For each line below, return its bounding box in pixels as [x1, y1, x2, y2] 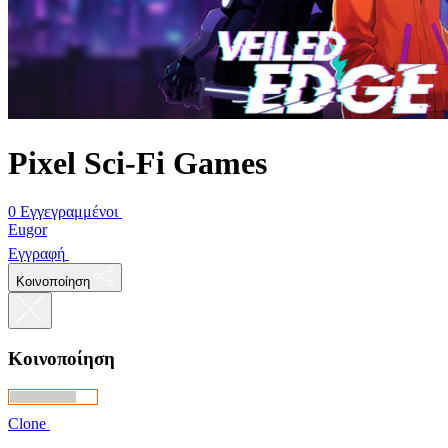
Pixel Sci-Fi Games [8, 144, 267, 181]
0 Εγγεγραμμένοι [8, 203, 118, 221]
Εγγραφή [8, 245, 65, 263]
